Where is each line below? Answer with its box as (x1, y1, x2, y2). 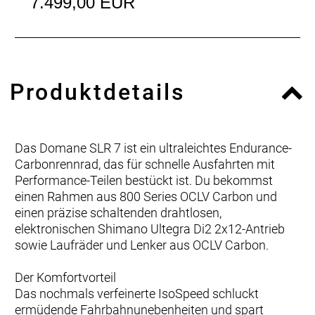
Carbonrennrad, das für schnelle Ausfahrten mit (15, 157, 275, 172)
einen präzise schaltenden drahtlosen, (15, 205, 221, 221)
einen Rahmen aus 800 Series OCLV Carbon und (15, 189, 277, 205)
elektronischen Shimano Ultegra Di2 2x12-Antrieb (15, 221, 285, 237)
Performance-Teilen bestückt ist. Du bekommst (15, 173, 273, 188)
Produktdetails (10, 79, 186, 106)
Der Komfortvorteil (15, 270, 116, 285)
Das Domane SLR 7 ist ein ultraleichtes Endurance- (15, 141, 292, 156)
